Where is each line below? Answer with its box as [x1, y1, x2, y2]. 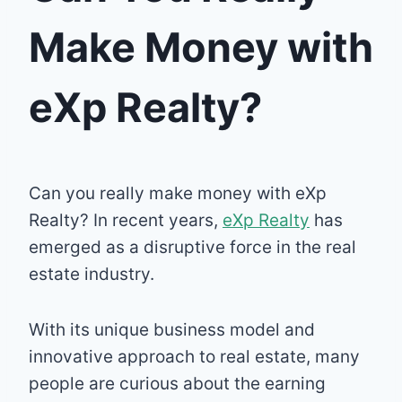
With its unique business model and [29, 319, 315, 340]
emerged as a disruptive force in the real [29, 236, 356, 258]
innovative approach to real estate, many [29, 345, 360, 367]
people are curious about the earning [29, 372, 326, 394]
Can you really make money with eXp [29, 182, 327, 204]
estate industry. [29, 263, 154, 284]
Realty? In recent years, [29, 209, 223, 231]
